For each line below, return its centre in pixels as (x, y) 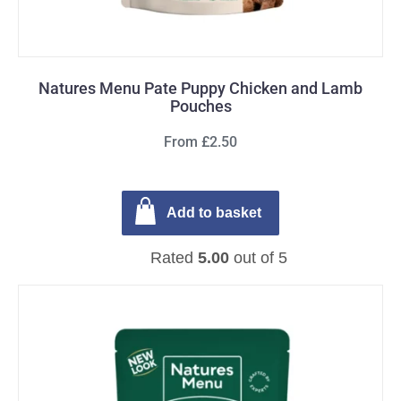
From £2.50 (200, 142)
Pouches (200, 106)
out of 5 (258, 258)
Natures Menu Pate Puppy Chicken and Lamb (200, 88)
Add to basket (214, 213)
